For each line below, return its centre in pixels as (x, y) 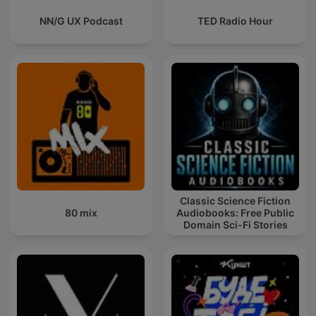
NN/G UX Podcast (81, 21)
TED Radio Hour (235, 21)
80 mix (81, 213)
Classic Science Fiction (235, 201)
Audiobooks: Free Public (235, 213)
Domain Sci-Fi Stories (235, 225)
